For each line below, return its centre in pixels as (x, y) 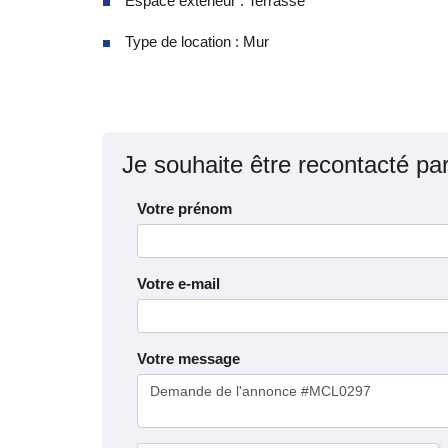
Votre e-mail (178, 283)
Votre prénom (184, 208)
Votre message (188, 358)
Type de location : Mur (197, 41)
